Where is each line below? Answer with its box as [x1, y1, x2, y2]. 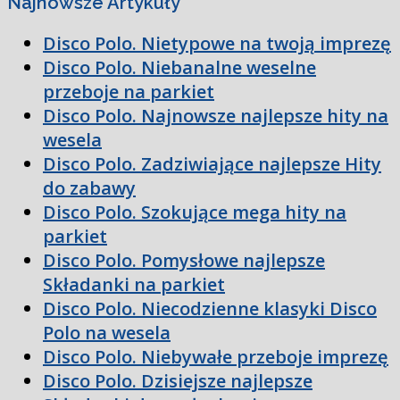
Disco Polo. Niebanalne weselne [43, 54, 316, 79]
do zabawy [43, 175, 136, 200]
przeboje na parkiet [43, 79, 214, 104]
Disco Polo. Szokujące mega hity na [43, 199, 346, 224]
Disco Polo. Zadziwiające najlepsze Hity [43, 151, 381, 176]
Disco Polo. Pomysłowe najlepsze [43, 247, 325, 272]
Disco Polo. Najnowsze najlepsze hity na [43, 103, 388, 128]
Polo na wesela [43, 320, 171, 345]
